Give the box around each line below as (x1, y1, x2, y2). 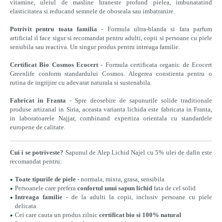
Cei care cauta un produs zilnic (15, 211, 99, 219)
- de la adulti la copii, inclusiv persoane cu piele (62, 193, 212, 201)
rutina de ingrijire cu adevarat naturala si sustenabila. (10, 79, 153, 86)
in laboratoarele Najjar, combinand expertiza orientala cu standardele (10, 114, 212, 122)
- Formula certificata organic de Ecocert (98, 61, 212, 68)
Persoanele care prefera (15, 184, 77, 192)
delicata (15, 202, 36, 210)
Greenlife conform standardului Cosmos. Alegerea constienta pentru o (10, 70, 212, 77)
